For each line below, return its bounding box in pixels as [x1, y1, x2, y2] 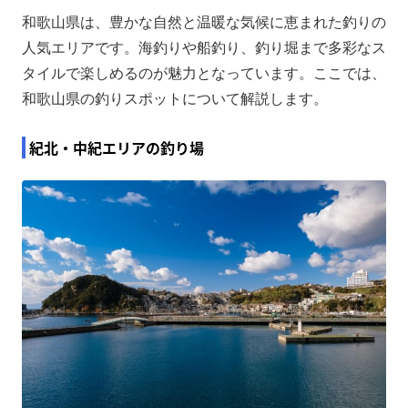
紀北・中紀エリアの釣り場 [29, 136, 204, 158]
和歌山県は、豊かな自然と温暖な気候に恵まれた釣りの [22, 14, 386, 30]
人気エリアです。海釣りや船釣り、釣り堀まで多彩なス [22, 39, 386, 56]
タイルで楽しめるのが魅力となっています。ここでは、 [22, 65, 386, 81]
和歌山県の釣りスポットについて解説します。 [22, 90, 328, 107]
